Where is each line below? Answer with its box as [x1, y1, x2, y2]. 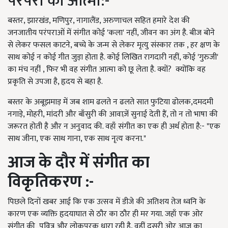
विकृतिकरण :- [8, 168, 97, 196]
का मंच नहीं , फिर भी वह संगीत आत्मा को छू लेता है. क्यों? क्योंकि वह [8, 63, 206, 77]
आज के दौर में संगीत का [8, 149, 150, 177]
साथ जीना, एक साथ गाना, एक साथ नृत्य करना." [8, 132, 146, 146]
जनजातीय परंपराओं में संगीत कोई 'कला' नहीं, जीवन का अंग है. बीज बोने [8, 26, 215, 40]
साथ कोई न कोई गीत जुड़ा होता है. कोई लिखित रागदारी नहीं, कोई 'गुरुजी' [8, 50, 218, 65]
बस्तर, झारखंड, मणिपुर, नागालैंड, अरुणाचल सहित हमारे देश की [8, 14, 190, 28]
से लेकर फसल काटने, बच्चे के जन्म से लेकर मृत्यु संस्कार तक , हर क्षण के [8, 38, 220, 52]
